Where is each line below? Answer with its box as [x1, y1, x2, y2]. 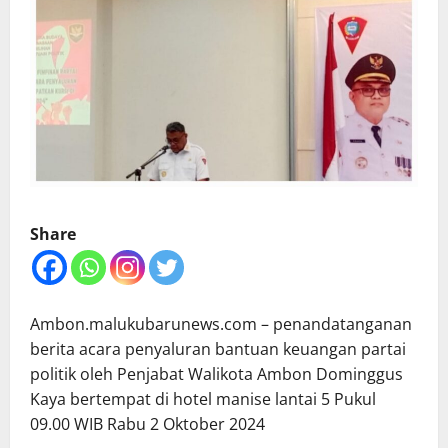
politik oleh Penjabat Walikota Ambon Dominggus [30, 363, 403, 386]
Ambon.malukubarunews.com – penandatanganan [30, 313, 412, 336]
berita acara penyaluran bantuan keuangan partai [30, 338, 406, 361]
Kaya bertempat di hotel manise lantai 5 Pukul [30, 388, 376, 411]
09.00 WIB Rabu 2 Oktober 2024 [30, 413, 265, 436]
